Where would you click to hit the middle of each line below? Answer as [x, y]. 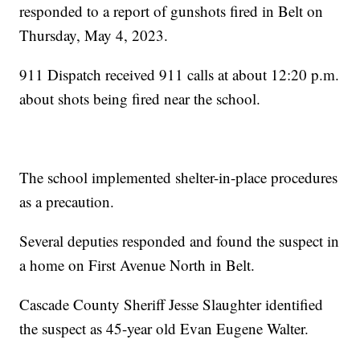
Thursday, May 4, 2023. [94, 35]
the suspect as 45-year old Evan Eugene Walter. [164, 329]
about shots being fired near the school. [140, 99]
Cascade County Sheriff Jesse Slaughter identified [172, 305]
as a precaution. [67, 202]
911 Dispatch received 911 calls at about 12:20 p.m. [180, 75]
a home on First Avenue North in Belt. [137, 265]
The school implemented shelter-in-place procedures [179, 178]
